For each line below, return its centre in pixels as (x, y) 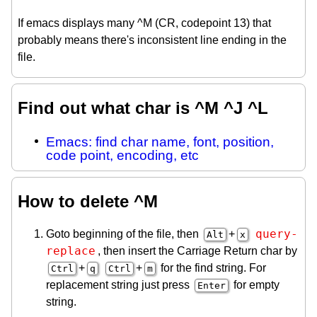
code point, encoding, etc (122, 155)
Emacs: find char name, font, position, (160, 142)
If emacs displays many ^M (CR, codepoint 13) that (144, 23)
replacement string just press (119, 284)
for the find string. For (212, 267)
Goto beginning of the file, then (124, 234)
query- (277, 234)
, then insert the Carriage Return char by (197, 250)
